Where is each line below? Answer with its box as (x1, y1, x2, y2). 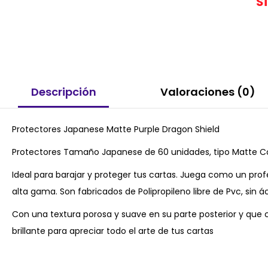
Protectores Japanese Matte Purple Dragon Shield (12, 123, 220, 136)
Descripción (31, 84, 96, 99)
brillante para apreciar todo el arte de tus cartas (12, 225, 214, 237)
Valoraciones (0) (160, 84, 255, 99)
